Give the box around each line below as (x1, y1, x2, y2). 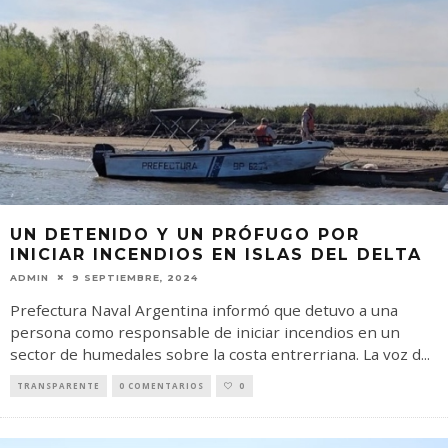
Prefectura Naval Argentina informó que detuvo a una (10, 299, 398, 320)
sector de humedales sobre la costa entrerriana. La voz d (10, 343, 421, 364)
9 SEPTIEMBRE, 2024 (72, 271, 198, 283)
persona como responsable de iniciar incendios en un (10, 321, 400, 342)
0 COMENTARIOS (119, 379, 204, 391)
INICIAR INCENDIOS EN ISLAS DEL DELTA (10, 244, 422, 264)
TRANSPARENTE (17, 379, 100, 391)
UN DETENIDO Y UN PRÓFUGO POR (10, 224, 360, 244)
